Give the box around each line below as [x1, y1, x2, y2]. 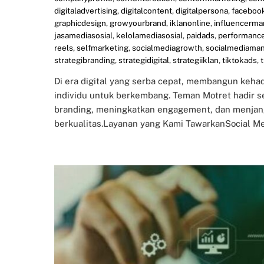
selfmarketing [77, 42, 128, 52]
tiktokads [222, 55, 257, 65]
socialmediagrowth [132, 42, 202, 52]
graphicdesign [54, 18, 106, 28]
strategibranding [54, 55, 115, 65]
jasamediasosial [54, 30, 113, 40]
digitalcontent [121, 5, 172, 15]
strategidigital [118, 55, 169, 65]
